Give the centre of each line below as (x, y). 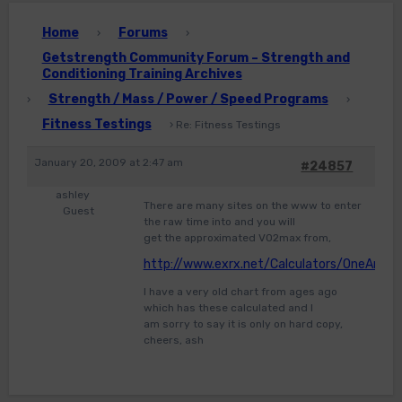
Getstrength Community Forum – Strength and (196, 58)
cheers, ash (173, 341)
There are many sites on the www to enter (252, 206)
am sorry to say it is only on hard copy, (243, 324)
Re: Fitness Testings (228, 125)
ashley (73, 195)
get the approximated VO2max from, (237, 238)
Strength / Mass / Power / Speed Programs (188, 100)
